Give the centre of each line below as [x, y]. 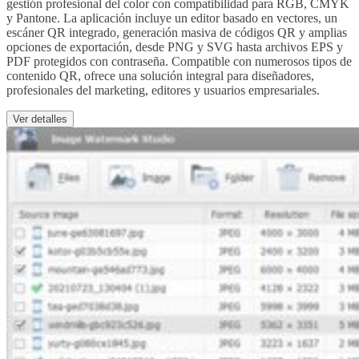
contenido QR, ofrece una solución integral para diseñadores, [160, 76]
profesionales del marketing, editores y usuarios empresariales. [163, 91]
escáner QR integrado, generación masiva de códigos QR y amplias [177, 33]
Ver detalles [40, 119]
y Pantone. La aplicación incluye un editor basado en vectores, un [172, 18]
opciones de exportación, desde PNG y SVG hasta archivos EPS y [175, 47]
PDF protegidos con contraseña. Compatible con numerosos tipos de [179, 62]
